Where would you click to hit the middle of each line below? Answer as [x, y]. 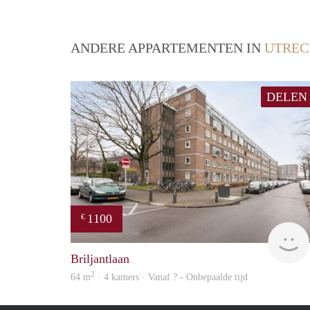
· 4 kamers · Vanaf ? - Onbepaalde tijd [171, 277]
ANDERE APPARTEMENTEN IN [167, 48]
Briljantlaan [100, 259]
